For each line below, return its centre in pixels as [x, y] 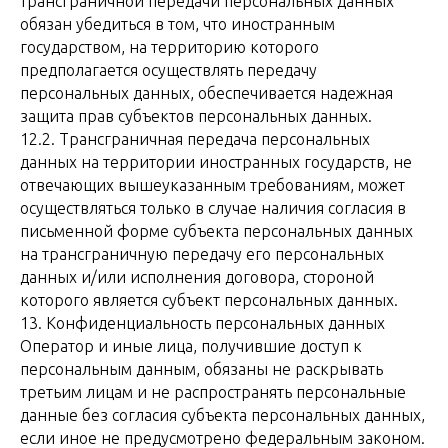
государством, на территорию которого [169, 47]
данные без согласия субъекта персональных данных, [222, 415]
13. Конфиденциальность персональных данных [202, 323]
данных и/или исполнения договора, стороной [197, 277]
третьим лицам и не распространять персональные [213, 392]
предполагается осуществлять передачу [168, 70]
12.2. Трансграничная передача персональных [195, 139]
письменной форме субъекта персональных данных [216, 231]
